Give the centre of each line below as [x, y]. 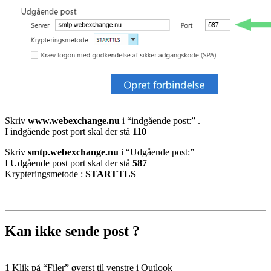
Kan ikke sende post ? [72, 231]
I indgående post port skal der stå [69, 131]
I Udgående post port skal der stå [69, 163]
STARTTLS [111, 174]
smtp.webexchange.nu [73, 152]
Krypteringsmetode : [45, 174]
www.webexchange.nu [74, 120]
